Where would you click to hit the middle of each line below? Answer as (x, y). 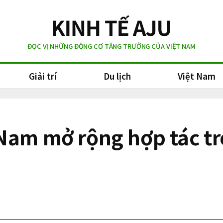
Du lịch (117, 76)
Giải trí (43, 76)
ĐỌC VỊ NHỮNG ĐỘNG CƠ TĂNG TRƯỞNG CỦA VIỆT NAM (111, 46)
